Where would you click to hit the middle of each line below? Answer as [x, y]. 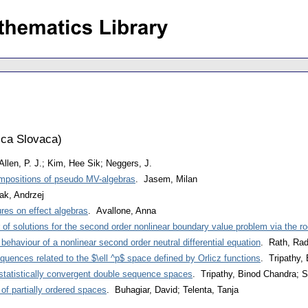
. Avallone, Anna [122, 211]
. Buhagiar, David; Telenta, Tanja [173, 290]
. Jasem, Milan [166, 179]
